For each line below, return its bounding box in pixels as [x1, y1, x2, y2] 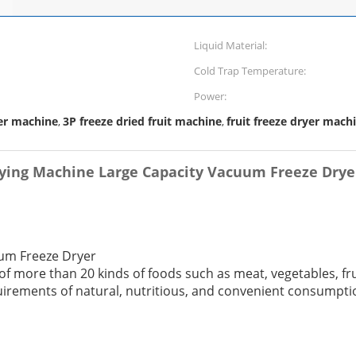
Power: [194, 89, 226, 103]
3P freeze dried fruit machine [63, 114, 222, 129]
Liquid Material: [194, 38, 267, 52]
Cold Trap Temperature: [194, 64, 306, 78]
